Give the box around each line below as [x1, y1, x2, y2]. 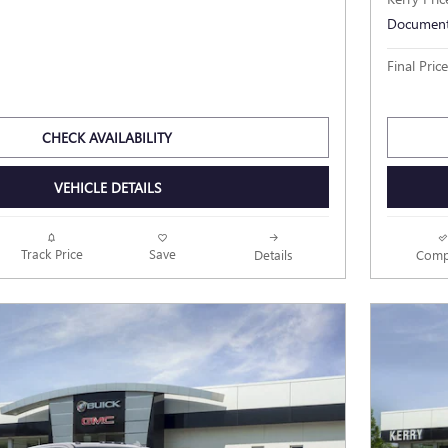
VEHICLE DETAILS [53, 177, 161, 197]
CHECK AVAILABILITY [42, 127, 172, 147]
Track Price [20, 245, 83, 263]
